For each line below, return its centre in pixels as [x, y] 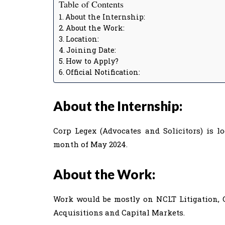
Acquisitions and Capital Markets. [119, 212]
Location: [82, 39]
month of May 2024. [90, 144]
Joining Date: [91, 50]
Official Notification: [103, 72]
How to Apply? [92, 61]
